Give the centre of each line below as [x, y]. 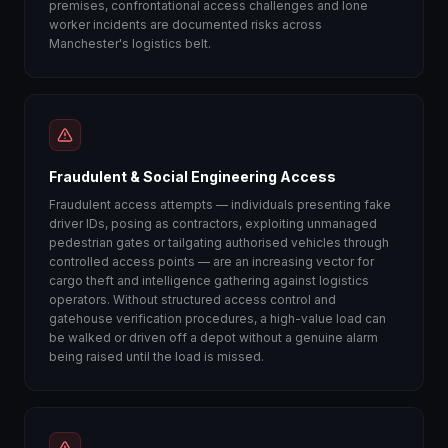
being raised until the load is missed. [156, 356]
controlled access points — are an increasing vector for [211, 261]
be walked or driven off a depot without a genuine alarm [213, 337]
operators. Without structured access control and [192, 299]
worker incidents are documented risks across [185, 24]
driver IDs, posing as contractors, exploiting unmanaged [213, 223]
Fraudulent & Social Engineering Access [192, 176]
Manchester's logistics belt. [130, 43]
